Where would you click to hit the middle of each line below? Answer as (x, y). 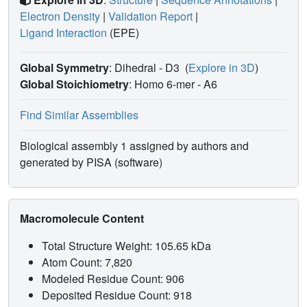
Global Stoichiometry (74, 84)
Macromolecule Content (83, 219)
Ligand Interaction (63, 33)
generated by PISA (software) (91, 162)
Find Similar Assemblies (79, 115)
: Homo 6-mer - (166, 84)
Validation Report (150, 16)
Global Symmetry (64, 68)
